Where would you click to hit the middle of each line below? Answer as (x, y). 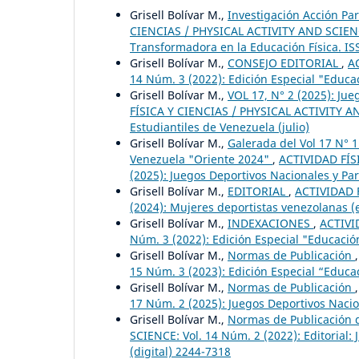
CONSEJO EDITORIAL (284, 63)
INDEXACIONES (270, 224)
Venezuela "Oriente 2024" (201, 159)
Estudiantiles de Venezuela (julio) (220, 127)
